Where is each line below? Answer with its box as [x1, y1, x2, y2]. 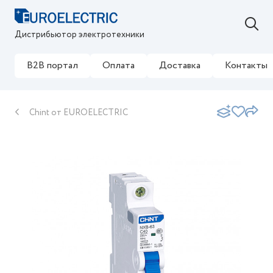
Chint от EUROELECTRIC [27, 106, 128, 119]
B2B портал [27, 58, 78, 73]
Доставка [159, 58, 200, 73]
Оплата [102, 58, 135, 73]
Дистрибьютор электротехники [15, 29, 144, 41]
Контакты [225, 58, 268, 73]
